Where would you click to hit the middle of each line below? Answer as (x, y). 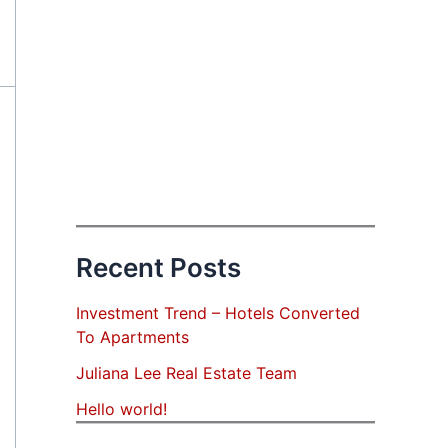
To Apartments (132, 337)
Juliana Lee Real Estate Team (186, 373)
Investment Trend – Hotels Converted (218, 313)
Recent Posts (158, 267)
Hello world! (121, 409)
